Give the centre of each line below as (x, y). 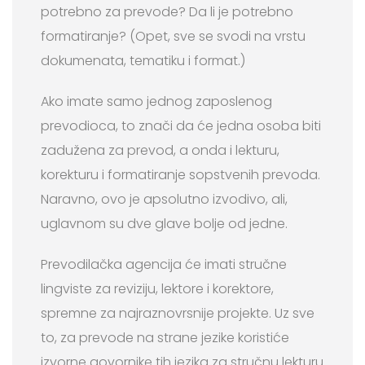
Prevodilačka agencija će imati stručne (164, 264)
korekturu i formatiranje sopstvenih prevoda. (180, 174)
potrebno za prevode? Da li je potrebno (167, 11)
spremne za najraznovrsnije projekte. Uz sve (178, 313)
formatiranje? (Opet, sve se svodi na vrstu (173, 36)
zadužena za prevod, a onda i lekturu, (160, 150)
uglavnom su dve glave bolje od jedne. (164, 223)
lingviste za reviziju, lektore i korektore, (157, 288)
